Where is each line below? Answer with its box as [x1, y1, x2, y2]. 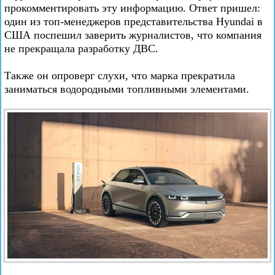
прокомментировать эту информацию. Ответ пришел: [4, 1, 260, 14]
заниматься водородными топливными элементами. [4, 82, 249, 95]
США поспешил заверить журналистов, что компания [4, 28, 261, 41]
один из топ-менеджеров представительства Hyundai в [4, 15, 263, 28]
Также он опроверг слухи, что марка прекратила [4, 69, 235, 82]
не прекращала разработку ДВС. [4, 42, 158, 55]
